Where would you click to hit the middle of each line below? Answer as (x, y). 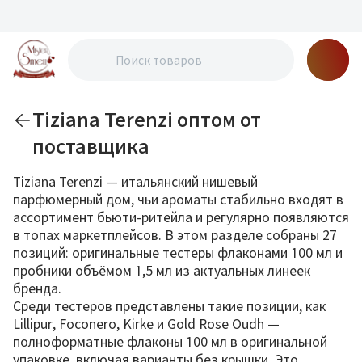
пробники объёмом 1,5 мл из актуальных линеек (162, 270)
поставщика (91, 146)
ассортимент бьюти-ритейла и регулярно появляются (181, 217)
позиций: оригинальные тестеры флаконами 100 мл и (178, 253)
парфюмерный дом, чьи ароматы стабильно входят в (178, 199)
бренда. (37, 288)
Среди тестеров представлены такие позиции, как (169, 306)
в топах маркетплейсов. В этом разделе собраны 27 (175, 235)
